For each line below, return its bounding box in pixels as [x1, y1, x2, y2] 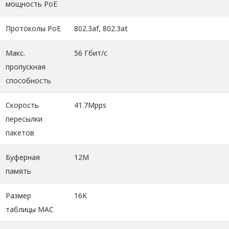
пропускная [5, 62, 46, 72]
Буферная [5, 152, 40, 163]
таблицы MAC [5, 204, 54, 215]
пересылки [5, 114, 43, 124]
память [5, 166, 31, 176]
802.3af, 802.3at [74, 24, 128, 34]
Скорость [5, 100, 39, 110]
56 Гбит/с [74, 48, 108, 58]
